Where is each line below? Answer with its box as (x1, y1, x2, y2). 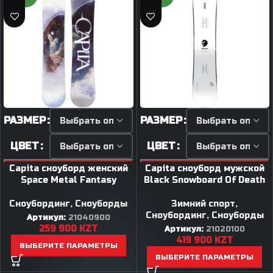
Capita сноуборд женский (9, 163, 128, 174)
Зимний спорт (171, 199, 236, 209)
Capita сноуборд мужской (144, 163, 264, 174)
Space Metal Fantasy (20, 175, 116, 185)
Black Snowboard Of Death (144, 175, 266, 185)
